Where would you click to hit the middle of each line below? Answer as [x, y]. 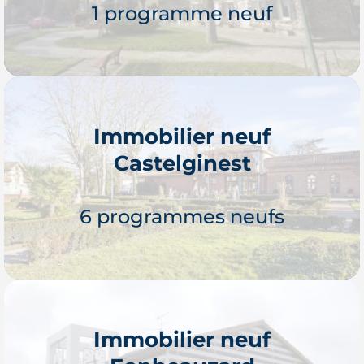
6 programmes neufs [182, 216]
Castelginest [182, 162]
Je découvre [182, 178]
